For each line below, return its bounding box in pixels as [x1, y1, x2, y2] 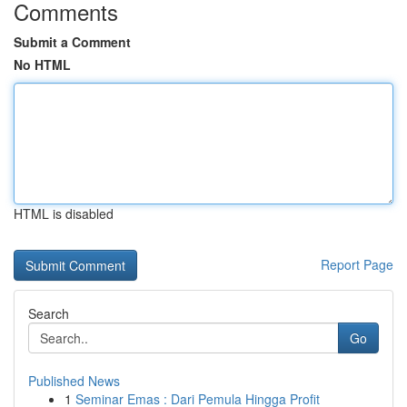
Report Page [321, 255, 393, 273]
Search [28, 304, 69, 323]
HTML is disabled [14, 204, 114, 223]
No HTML [14, 55, 71, 74]
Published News [28, 372, 120, 390]
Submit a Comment [14, 33, 131, 51]
